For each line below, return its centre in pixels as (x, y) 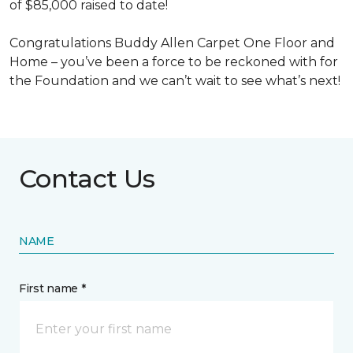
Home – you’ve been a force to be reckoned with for (174, 62)
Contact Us (87, 178)
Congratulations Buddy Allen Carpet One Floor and (172, 43)
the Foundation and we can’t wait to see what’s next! (176, 81)
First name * (52, 288)
